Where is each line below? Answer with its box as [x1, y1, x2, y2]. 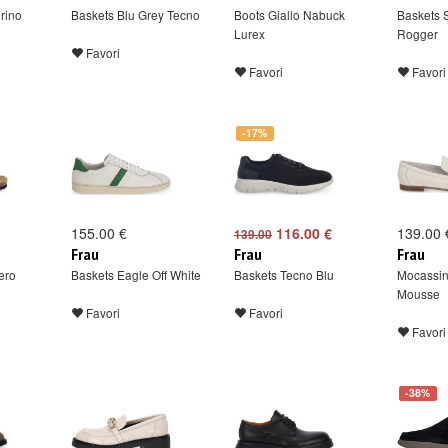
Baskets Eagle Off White [71, 266, 201, 283]
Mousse [397, 285, 440, 302]
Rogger [397, 25, 438, 42]
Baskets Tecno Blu [234, 266, 334, 283]
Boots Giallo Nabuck [234, 6, 345, 23]
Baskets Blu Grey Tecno [71, 6, 200, 23]
